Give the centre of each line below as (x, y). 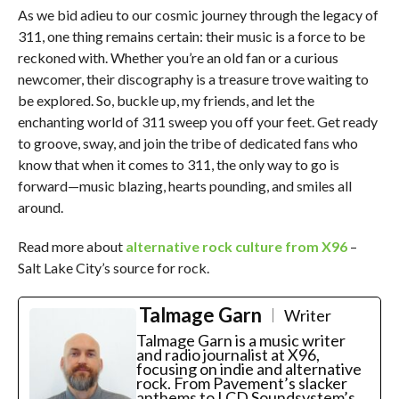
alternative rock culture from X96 (236, 246)
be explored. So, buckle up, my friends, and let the (166, 100)
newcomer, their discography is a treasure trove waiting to (193, 78)
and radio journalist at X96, (228, 354)
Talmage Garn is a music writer (240, 340)
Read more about (71, 246)
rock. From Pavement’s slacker (241, 383)
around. (40, 207)
